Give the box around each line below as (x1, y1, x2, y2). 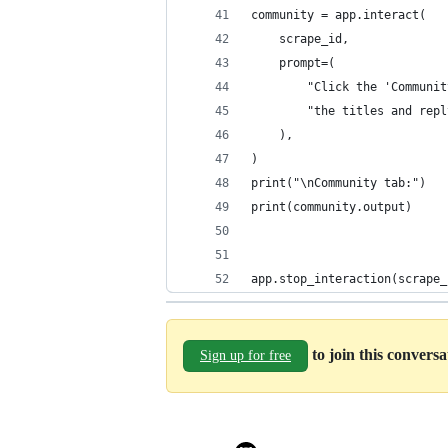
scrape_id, (251, 32, 349, 46)
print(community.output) (251, 200, 412, 214)
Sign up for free (200, 348, 291, 363)
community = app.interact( (251, 8, 426, 22)
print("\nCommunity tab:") (251, 176, 426, 190)
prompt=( (251, 56, 335, 70)
